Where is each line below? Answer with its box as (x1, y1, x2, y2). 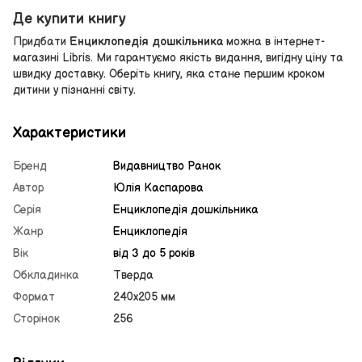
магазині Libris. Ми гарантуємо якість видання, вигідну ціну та (13, 51, 343, 65)
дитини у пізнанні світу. (13, 83, 136, 98)
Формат (13, 290, 55, 305)
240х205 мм (113, 290, 175, 305)
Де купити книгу (13, 10, 126, 27)
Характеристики (13, 124, 126, 142)
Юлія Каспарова (113, 181, 204, 196)
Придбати (13, 35, 69, 49)
